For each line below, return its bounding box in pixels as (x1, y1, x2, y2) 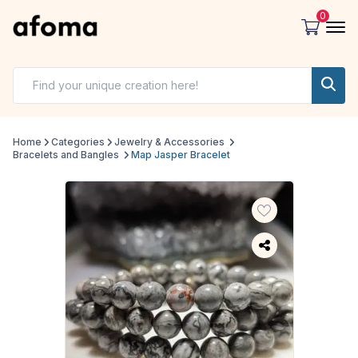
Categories (51, 136, 105, 149)
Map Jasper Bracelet (131, 149, 230, 161)
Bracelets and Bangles (13, 149, 119, 161)
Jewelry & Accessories (114, 136, 225, 149)
